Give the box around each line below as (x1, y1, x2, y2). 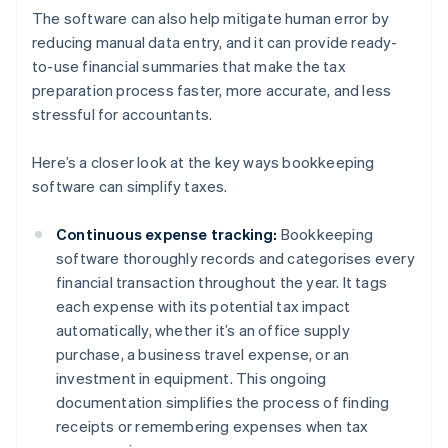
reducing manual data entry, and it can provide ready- (32, 32, 398, 53)
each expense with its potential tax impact (56, 296, 351, 317)
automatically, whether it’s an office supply (56, 320, 350, 341)
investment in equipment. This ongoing (56, 368, 327, 389)
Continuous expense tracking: (56, 224, 278, 245)
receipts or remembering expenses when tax (56, 416, 369, 437)
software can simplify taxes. (32, 176, 228, 197)
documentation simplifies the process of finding (56, 392, 390, 413)
